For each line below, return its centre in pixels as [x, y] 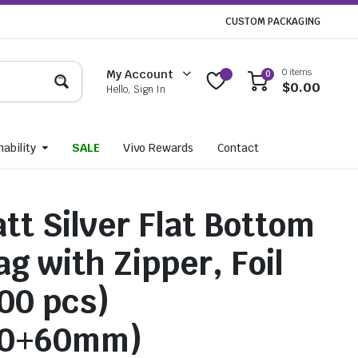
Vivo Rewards [159, 148]
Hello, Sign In [136, 89]
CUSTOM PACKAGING [273, 22]
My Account [140, 74]
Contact [238, 148]
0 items [297, 72]
